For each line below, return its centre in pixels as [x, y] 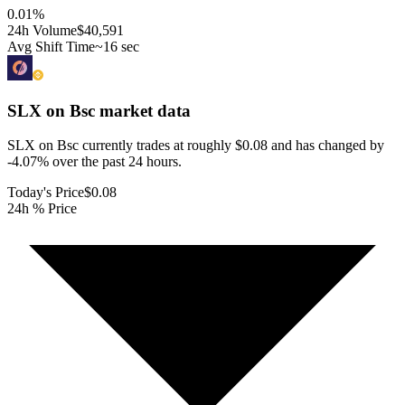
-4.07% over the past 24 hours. [94, 162]
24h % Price [42, 209]
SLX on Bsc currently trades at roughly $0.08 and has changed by [196, 146]
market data [143, 110]
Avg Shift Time [51, 46]
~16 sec [117, 46]
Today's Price [46, 193]
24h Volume [42, 30]
